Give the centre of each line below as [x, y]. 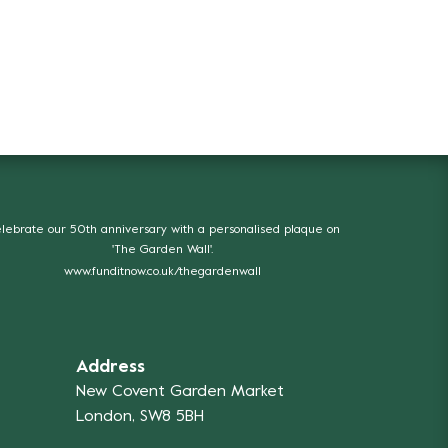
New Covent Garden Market [180, 391]
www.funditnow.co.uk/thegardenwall [163, 272]
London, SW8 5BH [140, 416]
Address [110, 367]
